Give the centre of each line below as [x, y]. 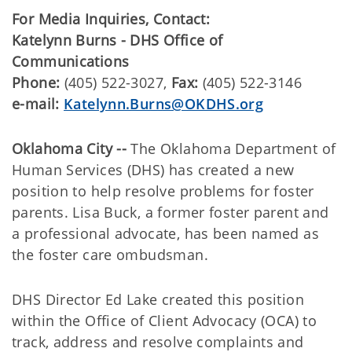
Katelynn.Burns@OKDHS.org [164, 104]
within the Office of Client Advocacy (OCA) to [165, 321]
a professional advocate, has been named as [165, 233]
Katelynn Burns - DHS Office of [117, 40]
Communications [71, 61]
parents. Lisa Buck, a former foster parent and [170, 212]
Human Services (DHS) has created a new [153, 170]
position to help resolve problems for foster [163, 191]
